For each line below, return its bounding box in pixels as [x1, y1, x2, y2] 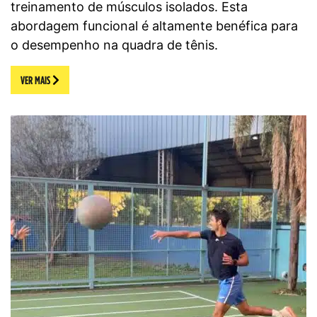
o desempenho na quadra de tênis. [11, 37, 218, 52]
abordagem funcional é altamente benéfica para [11, 18, 298, 33]
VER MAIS [21, 73, 52, 86]
